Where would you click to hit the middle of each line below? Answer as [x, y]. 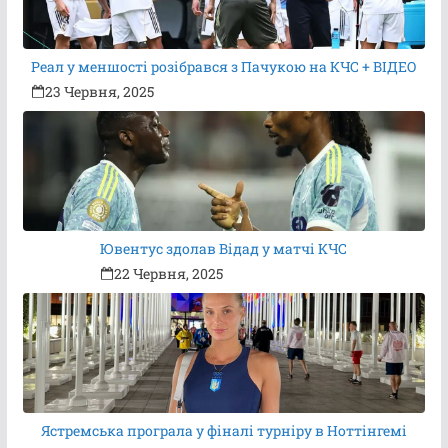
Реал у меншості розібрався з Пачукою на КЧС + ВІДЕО [223, 67]
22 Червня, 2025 [169, 274]
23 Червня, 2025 [99, 92]
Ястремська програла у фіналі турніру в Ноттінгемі [223, 431]
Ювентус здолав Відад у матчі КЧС [224, 249]
